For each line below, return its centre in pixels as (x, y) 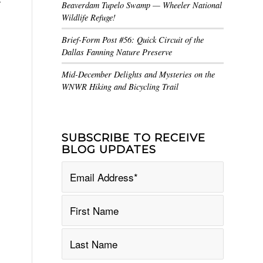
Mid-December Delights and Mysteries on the (139, 74)
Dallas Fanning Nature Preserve (117, 52)
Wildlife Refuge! (89, 17)
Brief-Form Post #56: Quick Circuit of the (133, 40)
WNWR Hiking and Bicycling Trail (120, 87)
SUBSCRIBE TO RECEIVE (134, 138)
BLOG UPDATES (109, 149)
